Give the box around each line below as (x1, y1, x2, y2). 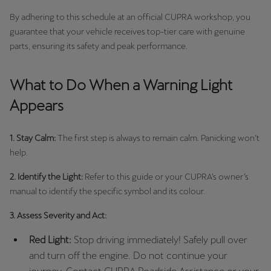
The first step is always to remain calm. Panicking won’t (56, 132, 260, 143)
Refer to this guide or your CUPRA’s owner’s (83, 171, 249, 181)
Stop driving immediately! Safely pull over (74, 233, 247, 246)
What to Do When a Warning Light (10, 76, 233, 93)
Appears (10, 97, 64, 114)
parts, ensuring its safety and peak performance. (10, 41, 188, 51)
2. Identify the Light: (10, 171, 83, 181)
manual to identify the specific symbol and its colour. (10, 186, 205, 196)
